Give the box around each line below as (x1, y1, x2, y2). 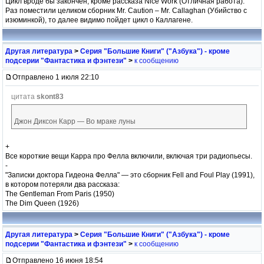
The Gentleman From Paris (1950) (5, 189, 114, 198)
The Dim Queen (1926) (5, 199, 79, 207)
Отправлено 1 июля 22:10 (12, 72, 99, 81)
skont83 (37, 92, 64, 101)
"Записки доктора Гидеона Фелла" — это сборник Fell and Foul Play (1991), (5, 170, 255, 179)
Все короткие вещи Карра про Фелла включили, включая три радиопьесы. (5, 151, 252, 160)
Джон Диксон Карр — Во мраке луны (14, 117, 136, 126)
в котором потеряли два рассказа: (5, 180, 120, 189)
